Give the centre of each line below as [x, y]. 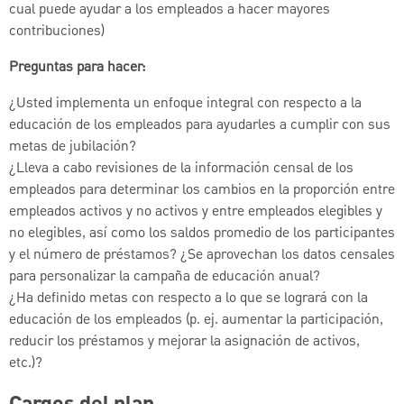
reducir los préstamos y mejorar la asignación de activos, [184, 342]
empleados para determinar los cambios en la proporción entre [202, 191]
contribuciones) [57, 32]
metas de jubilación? [73, 147]
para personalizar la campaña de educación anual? [166, 277]
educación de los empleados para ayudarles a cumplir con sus [200, 126]
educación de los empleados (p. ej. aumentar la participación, [196, 321]
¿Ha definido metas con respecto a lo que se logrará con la [188, 299]
